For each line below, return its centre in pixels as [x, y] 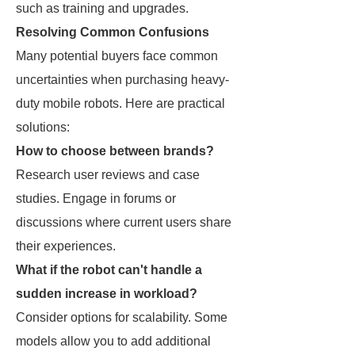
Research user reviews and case [108, 175]
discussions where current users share [124, 222]
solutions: [43, 127]
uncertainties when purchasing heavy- [122, 80]
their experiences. [66, 246]
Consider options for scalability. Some [122, 317]
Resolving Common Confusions [113, 32]
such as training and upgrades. [102, 8]
